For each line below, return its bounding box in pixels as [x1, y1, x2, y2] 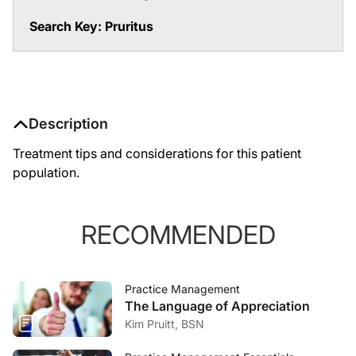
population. [13, 164, 79, 180]
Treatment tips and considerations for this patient [13, 145, 301, 161]
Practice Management [125, 282, 240, 296]
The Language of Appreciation [125, 298, 310, 314]
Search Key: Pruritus [29, 18, 153, 34]
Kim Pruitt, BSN [125, 317, 204, 331]
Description [29, 115, 108, 132]
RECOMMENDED [80, 219, 276, 250]
